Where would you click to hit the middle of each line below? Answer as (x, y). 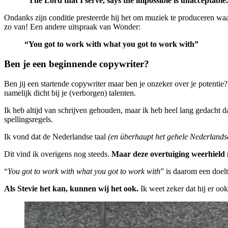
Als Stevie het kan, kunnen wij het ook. (71, 188)
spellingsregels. (28, 119)
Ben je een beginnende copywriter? (77, 64)
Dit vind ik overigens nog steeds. (58, 154)
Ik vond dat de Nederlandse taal (55, 136)
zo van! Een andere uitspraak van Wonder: (72, 27)
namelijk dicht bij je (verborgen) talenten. (70, 93)
